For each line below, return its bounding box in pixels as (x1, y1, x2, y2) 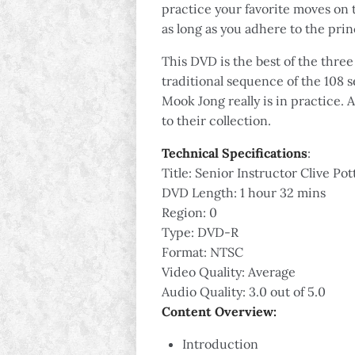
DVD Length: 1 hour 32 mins (162, 185, 326, 200)
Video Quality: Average (162, 264, 296, 280)
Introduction (182, 336, 258, 352)
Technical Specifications (162, 145, 307, 161)
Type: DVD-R (162, 224, 239, 240)
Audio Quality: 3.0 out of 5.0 (162, 284, 326, 300)
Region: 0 (162, 204, 217, 220)
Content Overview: (162, 303, 277, 319)
